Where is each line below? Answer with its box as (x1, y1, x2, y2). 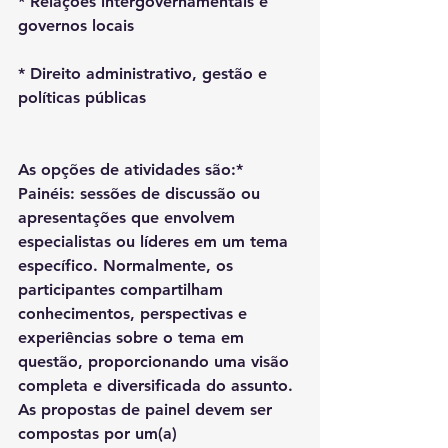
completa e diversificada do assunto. (18, 376, 298, 395)
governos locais (18, 16, 134, 35)
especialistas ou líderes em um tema (18, 232, 293, 251)
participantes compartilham (18, 280, 228, 299)
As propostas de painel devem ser (18, 400, 277, 419)
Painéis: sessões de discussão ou (18, 184, 265, 203)
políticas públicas (18, 88, 146, 107)
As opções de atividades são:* (18, 160, 248, 179)
